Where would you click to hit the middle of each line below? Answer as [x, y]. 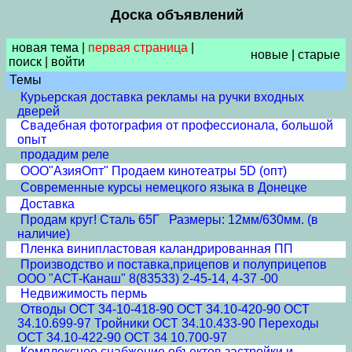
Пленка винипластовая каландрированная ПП [157, 249]
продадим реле [65, 154]
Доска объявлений [177, 15]
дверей [38, 111]
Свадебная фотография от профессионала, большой [177, 125]
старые [319, 55]
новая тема [45, 48]
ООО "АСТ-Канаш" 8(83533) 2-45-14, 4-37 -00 [148, 279]
